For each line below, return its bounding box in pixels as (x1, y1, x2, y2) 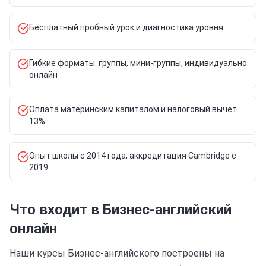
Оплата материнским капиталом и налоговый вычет (29, 104, 237, 114)
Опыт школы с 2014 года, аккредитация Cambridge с (29, 151, 236, 160)
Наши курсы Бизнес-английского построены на (9, 248, 224, 259)
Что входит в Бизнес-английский (9, 201, 232, 218)
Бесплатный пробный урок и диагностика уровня (29, 23, 223, 32)
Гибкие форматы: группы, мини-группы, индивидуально (29, 58, 247, 68)
